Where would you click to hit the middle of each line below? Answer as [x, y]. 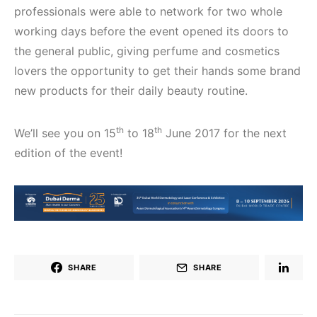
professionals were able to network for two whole [148, 11]
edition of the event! [68, 153]
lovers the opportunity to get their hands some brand [157, 71]
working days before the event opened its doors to [151, 31]
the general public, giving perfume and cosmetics [147, 51]
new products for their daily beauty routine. [131, 91]
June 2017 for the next [224, 133]
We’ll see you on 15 [65, 133]
